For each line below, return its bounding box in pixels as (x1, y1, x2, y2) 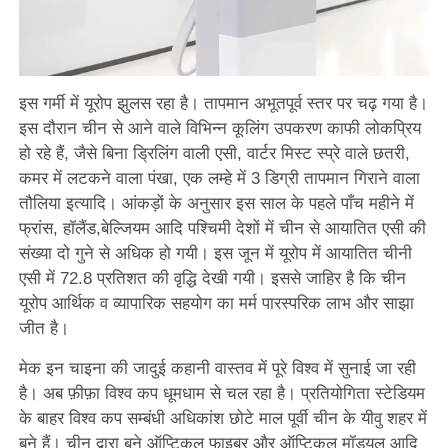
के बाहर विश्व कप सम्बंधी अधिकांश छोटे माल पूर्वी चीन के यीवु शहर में (18, 408, 427, 428)
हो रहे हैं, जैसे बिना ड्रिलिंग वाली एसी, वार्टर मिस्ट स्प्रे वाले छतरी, (18, 143, 410, 163)
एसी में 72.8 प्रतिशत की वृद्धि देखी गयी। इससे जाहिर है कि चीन (18, 268, 406, 288)
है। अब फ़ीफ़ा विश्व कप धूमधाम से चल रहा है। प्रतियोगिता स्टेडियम (18, 383, 425, 403)
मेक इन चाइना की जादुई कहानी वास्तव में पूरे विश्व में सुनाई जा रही (18, 358, 416, 378)
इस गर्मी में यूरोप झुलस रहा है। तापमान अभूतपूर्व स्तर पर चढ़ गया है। (18, 93, 428, 113)
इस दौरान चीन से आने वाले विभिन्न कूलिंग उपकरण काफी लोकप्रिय (18, 118, 421, 138)
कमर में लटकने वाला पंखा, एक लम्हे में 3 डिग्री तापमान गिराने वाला (18, 168, 420, 188)
